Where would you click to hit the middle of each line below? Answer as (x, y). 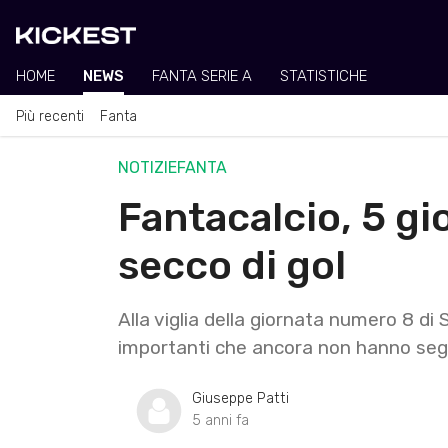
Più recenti (50, 116)
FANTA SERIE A (202, 76)
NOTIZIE (147, 167)
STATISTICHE (323, 76)
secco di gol (232, 265)
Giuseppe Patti (240, 398)
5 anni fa (220, 420)
